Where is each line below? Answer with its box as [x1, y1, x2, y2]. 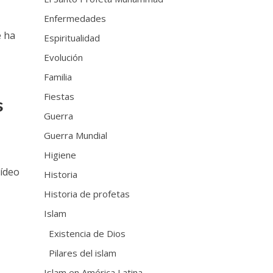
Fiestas [44, 90, 75, 102]
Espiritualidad [44, 31, 101, 44]
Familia [44, 70, 73, 83]
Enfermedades [44, 12, 107, 24]
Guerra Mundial [44, 129, 108, 141]
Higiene [44, 148, 77, 161]
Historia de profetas [44, 187, 130, 200]
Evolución [44, 51, 83, 63]
